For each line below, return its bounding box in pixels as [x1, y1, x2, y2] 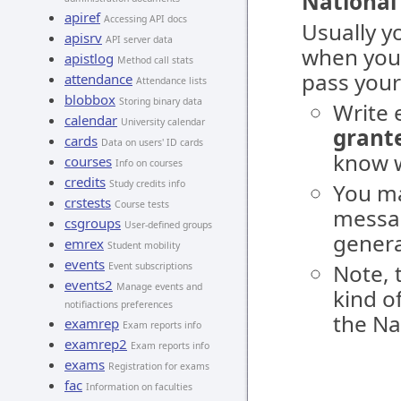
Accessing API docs [104, 13, 187, 25]
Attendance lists [136, 74, 207, 87]
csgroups [64, 214, 121, 232]
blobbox [64, 90, 115, 108]
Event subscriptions [108, 260, 192, 272]
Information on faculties [86, 380, 192, 393]
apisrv [64, 29, 102, 47]
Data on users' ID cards [101, 136, 203, 149]
